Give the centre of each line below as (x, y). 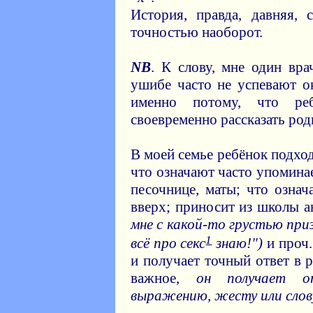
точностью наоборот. (197, 32)
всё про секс (168, 243)
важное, (163, 278)
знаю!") (238, 243)
